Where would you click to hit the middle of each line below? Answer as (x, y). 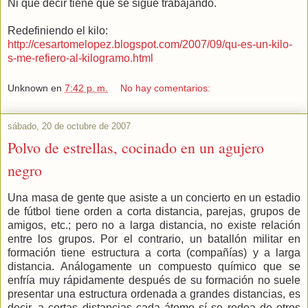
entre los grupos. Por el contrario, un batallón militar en (154, 239)
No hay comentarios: (166, 88)
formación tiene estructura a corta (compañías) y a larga (154, 253)
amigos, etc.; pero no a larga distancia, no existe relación (154, 225)
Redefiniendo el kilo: (58, 30)
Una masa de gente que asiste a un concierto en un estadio (154, 198)
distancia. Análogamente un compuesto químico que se (154, 267)
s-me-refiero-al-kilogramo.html (80, 58)
